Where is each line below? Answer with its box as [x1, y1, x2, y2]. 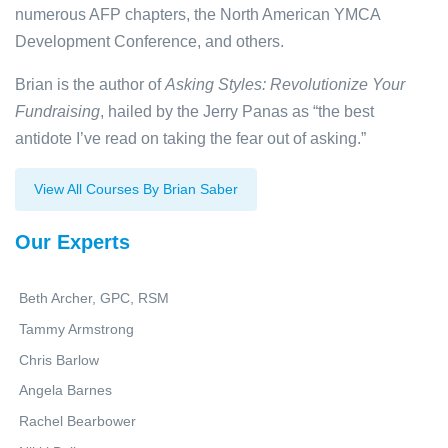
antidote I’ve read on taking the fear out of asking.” [15, 130, 366, 148]
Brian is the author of [15, 76, 165, 94]
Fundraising [15, 103, 100, 121]
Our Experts [15, 231, 130, 254]
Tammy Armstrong [19, 320, 134, 337]
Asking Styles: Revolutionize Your [165, 76, 405, 94]
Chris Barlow [19, 351, 99, 368]
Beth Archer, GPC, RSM [19, 289, 169, 306]
